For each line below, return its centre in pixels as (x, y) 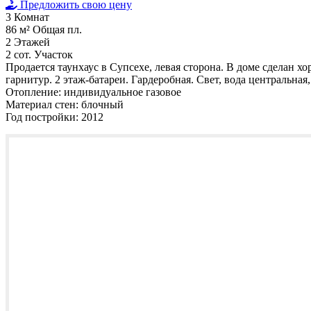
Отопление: (33, 92)
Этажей (32, 42)
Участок (53, 55)
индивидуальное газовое (123, 92)
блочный (102, 105)
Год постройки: (42, 117)
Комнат (32, 17)
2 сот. (20, 55)
